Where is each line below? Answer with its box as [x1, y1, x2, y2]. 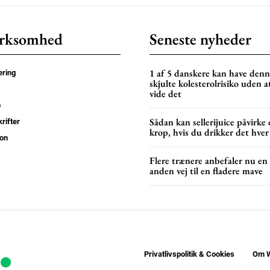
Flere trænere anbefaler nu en [149, 154, 268, 167]
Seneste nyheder [149, 28, 251, 49]
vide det [149, 87, 181, 100]
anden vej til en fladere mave [149, 164, 263, 177]
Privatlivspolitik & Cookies [143, 250, 234, 259]
